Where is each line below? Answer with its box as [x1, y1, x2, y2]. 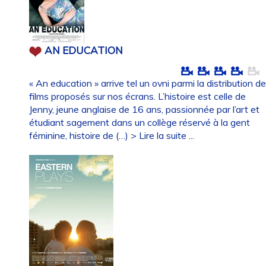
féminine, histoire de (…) [29, 129, 131, 141]
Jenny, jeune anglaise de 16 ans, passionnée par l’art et [29, 103, 260, 115]
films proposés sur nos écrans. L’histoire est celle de [29, 90, 246, 102]
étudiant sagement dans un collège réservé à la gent [29, 116, 251, 128]
